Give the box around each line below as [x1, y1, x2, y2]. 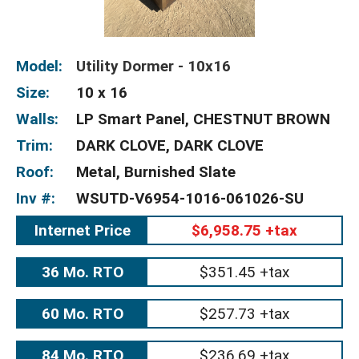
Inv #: [16, 189, 55, 208]
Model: [16, 57, 63, 75]
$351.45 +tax [199, 263, 289, 281]
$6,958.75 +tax [191, 221, 297, 240]
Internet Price [34, 221, 131, 240]
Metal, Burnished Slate [76, 163, 236, 181]
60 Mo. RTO [41, 305, 123, 323]
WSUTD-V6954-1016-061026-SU [76, 189, 304, 208]
